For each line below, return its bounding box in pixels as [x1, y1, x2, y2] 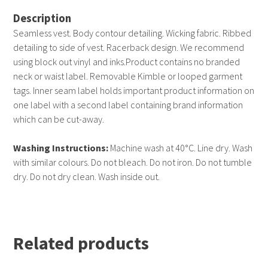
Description [13, 11, 72, 26]
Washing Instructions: [13, 142, 109, 154]
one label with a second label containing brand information [13, 99, 243, 111]
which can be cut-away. [13, 113, 105, 126]
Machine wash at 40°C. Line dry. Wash [108, 142, 253, 154]
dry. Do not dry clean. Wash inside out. [13, 170, 160, 183]
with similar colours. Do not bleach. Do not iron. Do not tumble [13, 156, 252, 169]
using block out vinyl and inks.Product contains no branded [13, 56, 240, 68]
